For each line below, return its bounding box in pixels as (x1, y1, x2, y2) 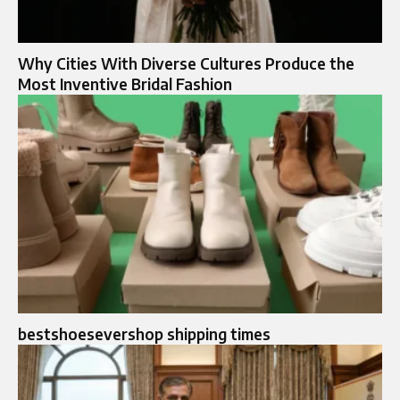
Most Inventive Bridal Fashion (18, 73, 232, 94)
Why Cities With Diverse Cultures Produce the (18, 53, 354, 73)
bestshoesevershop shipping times (18, 323, 271, 344)
